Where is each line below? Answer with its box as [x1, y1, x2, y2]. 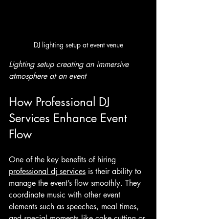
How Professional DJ [9, 94, 113, 109]
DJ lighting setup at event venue [33, 40, 123, 49]
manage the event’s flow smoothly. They [9, 177, 143, 188]
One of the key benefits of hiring [9, 154, 118, 165]
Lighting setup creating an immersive [9, 59, 131, 69]
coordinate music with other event [9, 189, 123, 200]
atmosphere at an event [9, 70, 86, 81]
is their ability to [86, 166, 144, 176]
